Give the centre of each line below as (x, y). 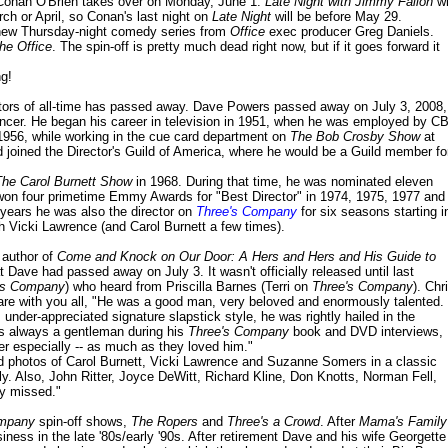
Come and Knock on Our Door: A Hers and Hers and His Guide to (246, 257)
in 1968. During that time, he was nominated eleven (282, 182)
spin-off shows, (83, 422)
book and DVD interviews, (366, 332)
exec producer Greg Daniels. (349, 32)
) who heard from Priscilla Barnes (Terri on (188, 287)
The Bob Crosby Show (355, 137)
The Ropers (164, 422)
